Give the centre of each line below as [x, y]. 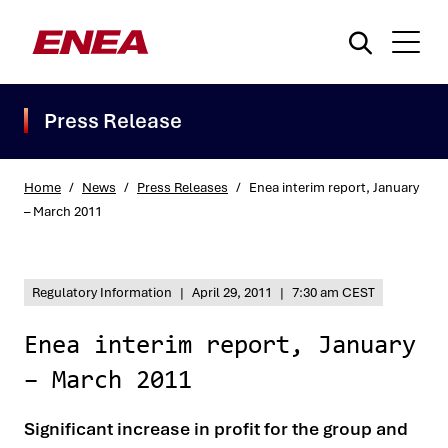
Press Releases [182, 187]
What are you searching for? [110, 249]
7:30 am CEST [333, 292]
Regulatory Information [102, 292]
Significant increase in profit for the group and [216, 428]
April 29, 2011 [232, 292]
